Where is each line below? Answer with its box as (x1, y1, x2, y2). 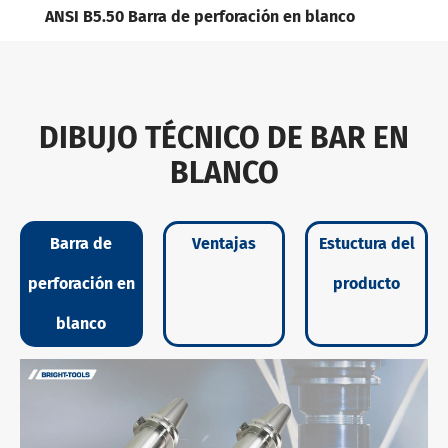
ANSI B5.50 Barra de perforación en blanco (45, 7, 355, 26)
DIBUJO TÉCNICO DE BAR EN (39, 120, 409, 156)
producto (333, 274, 401, 293)
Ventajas (192, 234, 256, 253)
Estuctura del (318, 234, 415, 253)
